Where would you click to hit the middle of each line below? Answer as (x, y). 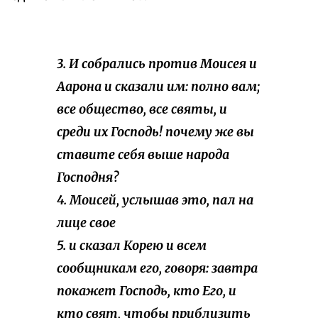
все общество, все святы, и (142, 110)
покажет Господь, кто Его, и (147, 291)
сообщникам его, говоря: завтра (157, 269)
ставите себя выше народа (143, 155)
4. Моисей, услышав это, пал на (155, 201)
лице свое (86, 223)
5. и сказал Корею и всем (132, 246)
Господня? (88, 178)
